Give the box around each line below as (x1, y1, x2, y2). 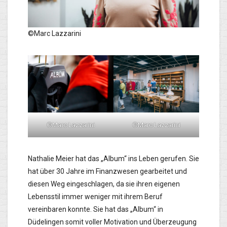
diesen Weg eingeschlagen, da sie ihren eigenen (28, 180, 180, 188)
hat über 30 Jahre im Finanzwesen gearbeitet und (28, 167, 187, 176)
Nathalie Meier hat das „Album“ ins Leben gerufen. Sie (28, 155, 199, 163)
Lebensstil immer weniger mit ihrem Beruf (28, 193, 163, 201)
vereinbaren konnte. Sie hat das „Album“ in (28, 205, 163, 214)
